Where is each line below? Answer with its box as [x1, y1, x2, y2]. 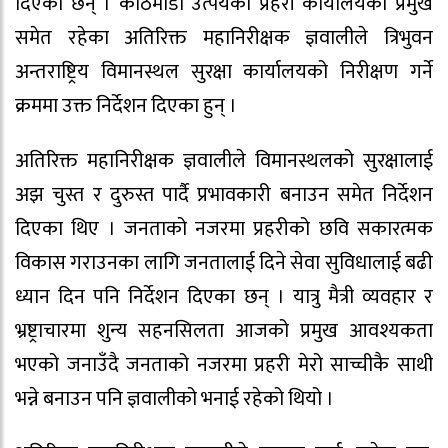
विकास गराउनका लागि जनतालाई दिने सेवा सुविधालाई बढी [15, 246, 433, 280]
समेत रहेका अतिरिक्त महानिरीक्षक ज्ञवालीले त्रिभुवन [15, 21, 433, 56]
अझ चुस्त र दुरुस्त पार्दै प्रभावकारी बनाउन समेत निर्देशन [15, 178, 433, 212]
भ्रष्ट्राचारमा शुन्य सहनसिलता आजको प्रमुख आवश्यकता [15, 314, 433, 348]
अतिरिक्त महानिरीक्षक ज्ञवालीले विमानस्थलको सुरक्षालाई [15, 144, 433, 178]
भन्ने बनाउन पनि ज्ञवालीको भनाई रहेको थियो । [15, 382, 334, 416]
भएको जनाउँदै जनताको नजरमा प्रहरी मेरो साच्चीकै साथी [15, 348, 433, 382]
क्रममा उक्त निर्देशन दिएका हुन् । [15, 89, 237, 124]
